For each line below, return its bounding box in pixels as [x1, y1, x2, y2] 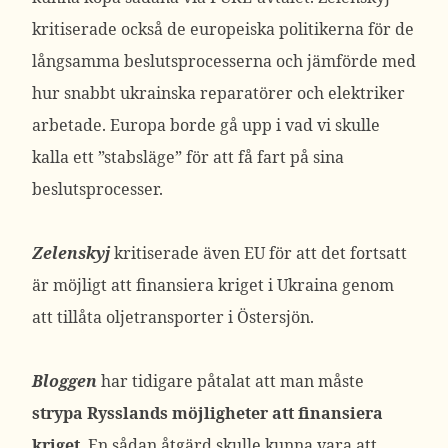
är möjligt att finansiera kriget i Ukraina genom [32, 274, 394, 296]
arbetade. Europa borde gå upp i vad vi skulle [32, 114, 380, 136]
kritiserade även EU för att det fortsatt [110, 242, 407, 264]
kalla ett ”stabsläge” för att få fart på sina [32, 146, 344, 168]
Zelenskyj [32, 242, 110, 264]
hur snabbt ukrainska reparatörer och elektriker [32, 82, 405, 104]
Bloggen [32, 370, 97, 392]
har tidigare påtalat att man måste [97, 370, 364, 392]
